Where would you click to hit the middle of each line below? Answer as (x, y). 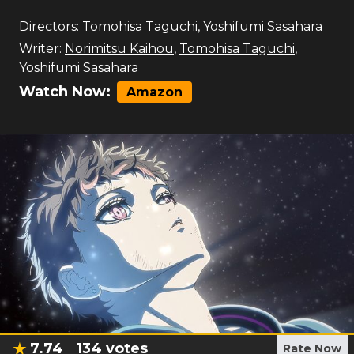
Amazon (154, 92)
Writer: (40, 49)
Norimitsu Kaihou (119, 49)
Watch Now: (65, 92)
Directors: (49, 26)
